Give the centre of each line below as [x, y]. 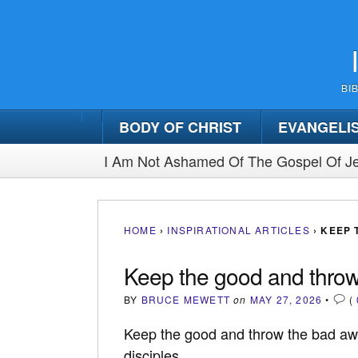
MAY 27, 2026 [286, 299]
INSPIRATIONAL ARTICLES [239, 229]
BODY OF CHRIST [180, 127]
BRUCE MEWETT [186, 299]
